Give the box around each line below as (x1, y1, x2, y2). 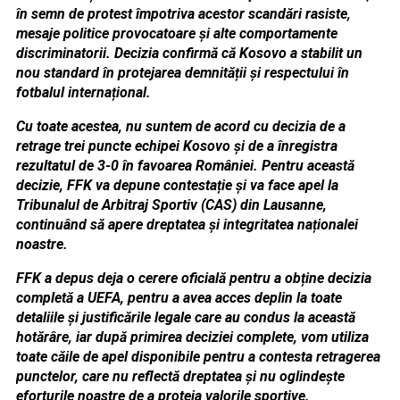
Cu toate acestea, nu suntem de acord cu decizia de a (15, 117, 346, 135)
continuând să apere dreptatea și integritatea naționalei (15, 215, 358, 233)
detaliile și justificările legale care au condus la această (15, 308, 355, 326)
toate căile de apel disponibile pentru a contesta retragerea (15, 347, 380, 365)
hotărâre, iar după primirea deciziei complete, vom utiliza (15, 328, 369, 346)
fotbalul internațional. (15, 83, 151, 101)
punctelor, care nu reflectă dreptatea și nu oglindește (15, 367, 345, 385)
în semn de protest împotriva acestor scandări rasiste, (15, 4, 351, 22)
